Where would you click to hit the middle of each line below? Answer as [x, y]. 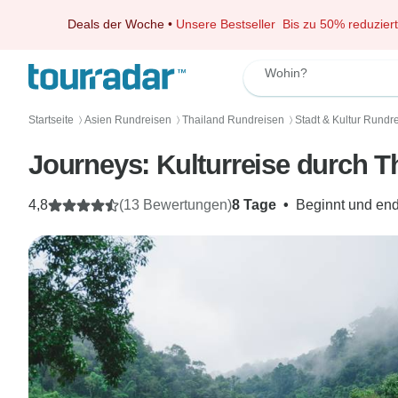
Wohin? [286, 73]
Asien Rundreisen [128, 120]
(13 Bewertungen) [175, 205]
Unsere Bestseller [229, 24]
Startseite [51, 120]
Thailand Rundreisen [233, 120]
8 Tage [254, 205]
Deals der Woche [116, 24]
